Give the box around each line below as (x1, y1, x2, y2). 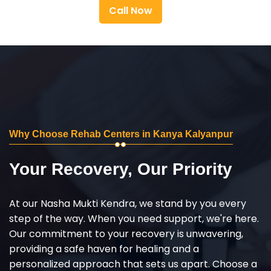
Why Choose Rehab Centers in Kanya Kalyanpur (9, 128, 233, 139)
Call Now (109, 3, 152, 18)
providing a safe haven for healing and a (9, 241, 199, 256)
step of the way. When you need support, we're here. (9, 211, 259, 226)
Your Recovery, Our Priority (9, 159, 232, 178)
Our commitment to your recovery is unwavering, (9, 226, 243, 241)
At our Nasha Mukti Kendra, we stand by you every (9, 196, 246, 211)
